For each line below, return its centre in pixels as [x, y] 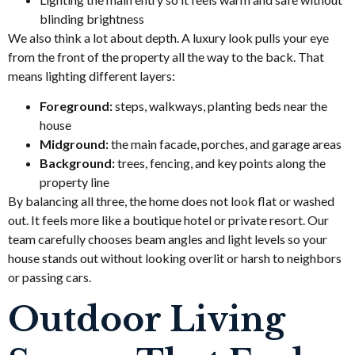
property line [77, 181]
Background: [78, 162]
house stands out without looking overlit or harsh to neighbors [175, 258]
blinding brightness [94, 18]
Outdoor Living [147, 320]
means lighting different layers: [92, 75]
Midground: [74, 143]
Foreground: [76, 105]
